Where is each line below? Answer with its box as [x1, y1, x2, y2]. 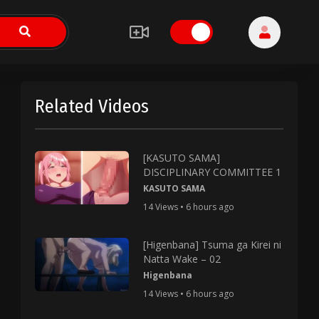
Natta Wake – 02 [142, 252, 221, 266]
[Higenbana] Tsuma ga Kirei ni [142, 238, 281, 251]
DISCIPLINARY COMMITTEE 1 [142, 165, 281, 179]
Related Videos [35, 95, 150, 117]
